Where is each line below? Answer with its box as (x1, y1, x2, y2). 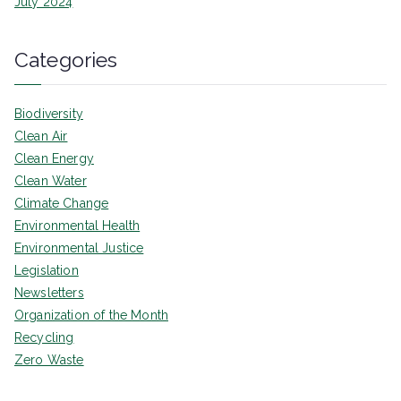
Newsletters (14, 286, 84, 301)
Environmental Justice (14, 241, 144, 256)
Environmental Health (14, 218, 141, 234)
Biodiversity (14, 107, 83, 122)
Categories (14, 47, 118, 73)
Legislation (14, 263, 79, 278)
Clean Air (14, 129, 68, 144)
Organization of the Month (14, 308, 168, 323)
